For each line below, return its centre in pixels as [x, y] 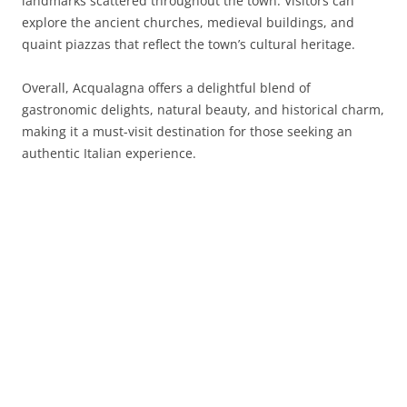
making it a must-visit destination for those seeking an [187, 131]
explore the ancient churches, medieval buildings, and [188, 22]
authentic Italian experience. [109, 153]
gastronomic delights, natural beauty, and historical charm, [203, 109]
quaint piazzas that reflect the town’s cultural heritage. [189, 44]
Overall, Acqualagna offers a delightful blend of [166, 88]
